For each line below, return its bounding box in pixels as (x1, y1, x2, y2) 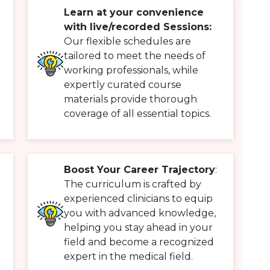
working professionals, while (64, 64, 198, 77)
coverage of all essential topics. (64, 108, 211, 120)
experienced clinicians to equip (64, 193, 213, 205)
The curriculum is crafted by (64, 178, 201, 190)
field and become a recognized (64, 236, 214, 248)
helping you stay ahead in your (64, 222, 213, 234)
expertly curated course (64, 79, 181, 91)
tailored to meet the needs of (64, 50, 206, 62)
